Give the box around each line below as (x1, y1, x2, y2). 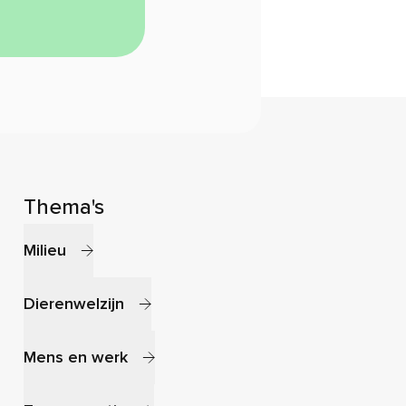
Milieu (23, 240, 66, 260)
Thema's (23, 194, 104, 220)
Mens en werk (23, 347, 128, 367)
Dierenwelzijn (23, 294, 124, 314)
